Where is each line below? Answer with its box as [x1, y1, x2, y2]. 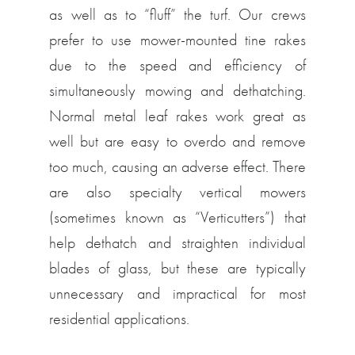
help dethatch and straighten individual [49, 232, 306, 253]
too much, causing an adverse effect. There [49, 156, 306, 177]
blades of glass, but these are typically [49, 258, 306, 278]
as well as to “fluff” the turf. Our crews [49, 4, 306, 25]
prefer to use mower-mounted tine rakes [49, 29, 306, 50]
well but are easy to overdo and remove [49, 131, 306, 151]
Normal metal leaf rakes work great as [49, 105, 306, 126]
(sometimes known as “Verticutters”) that [49, 207, 306, 227]
